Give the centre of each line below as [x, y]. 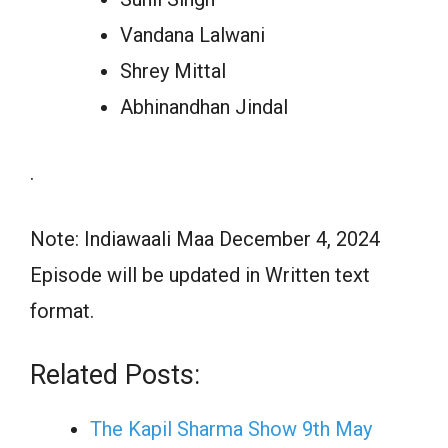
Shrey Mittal [173, 71]
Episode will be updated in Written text [200, 275]
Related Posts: [115, 375]
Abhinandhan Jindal [204, 107]
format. [62, 311]
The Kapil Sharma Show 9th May [231, 429]
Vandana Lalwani [192, 35]
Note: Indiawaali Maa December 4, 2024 [205, 239]
